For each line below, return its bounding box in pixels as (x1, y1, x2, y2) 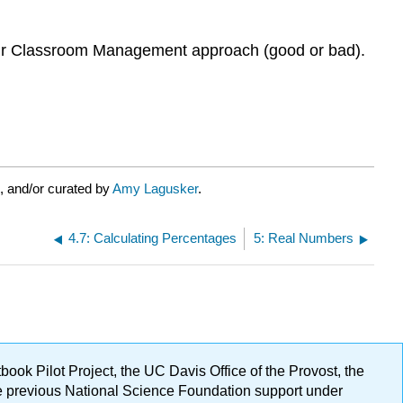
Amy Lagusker (112, 181, 198, 197)
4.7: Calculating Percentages (68, 230, 237, 246)
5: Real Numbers (254, 230, 354, 246)
